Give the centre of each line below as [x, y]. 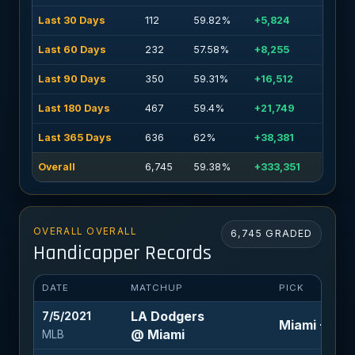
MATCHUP [157, 287]
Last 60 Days [72, 50]
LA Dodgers [167, 316]
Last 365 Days [74, 138]
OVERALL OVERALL [85, 231]
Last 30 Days [71, 21]
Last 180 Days [74, 109]
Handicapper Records [122, 253]
